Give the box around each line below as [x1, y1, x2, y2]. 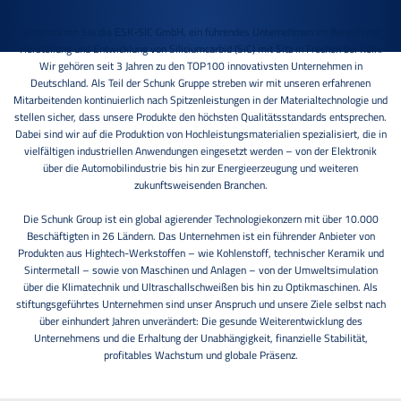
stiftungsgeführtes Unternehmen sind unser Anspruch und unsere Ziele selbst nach [15, 294, 386, 312]
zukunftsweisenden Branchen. [133, 175, 268, 193]
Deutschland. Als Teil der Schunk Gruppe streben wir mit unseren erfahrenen [30, 73, 371, 91]
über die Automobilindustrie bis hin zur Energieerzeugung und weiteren [43, 158, 358, 176]
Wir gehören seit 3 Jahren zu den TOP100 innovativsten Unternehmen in [38, 56, 363, 74]
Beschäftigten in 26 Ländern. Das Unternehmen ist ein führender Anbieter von [26, 226, 375, 244]
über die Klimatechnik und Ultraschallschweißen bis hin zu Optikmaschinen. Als [23, 277, 378, 295]
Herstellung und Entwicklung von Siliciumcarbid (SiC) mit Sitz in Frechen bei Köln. [19, 39, 382, 57]
